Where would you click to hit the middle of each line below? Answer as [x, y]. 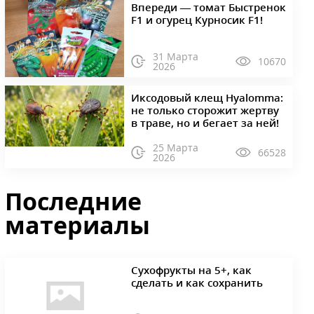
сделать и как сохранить [197, 282]
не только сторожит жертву [205, 110]
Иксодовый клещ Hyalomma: [207, 97]
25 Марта [176, 147]
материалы [78, 225]
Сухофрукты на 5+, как [191, 269]
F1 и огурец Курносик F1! [197, 20]
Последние [74, 201]
